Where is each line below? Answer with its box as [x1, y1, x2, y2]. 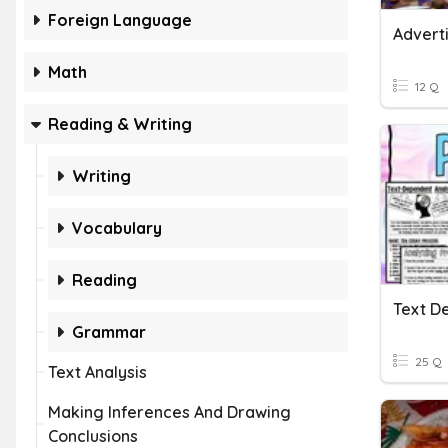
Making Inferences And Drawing [48, 402, 291, 422]
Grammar [72, 322, 146, 342]
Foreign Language [48, 10, 192, 30]
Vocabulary [72, 218, 162, 238]
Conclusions [48, 426, 138, 446]
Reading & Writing [48, 114, 192, 134]
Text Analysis [48, 362, 147, 382]
